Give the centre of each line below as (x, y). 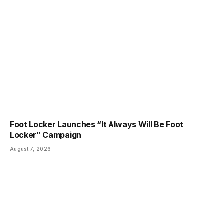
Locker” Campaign (46, 135)
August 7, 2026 (31, 149)
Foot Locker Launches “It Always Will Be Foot (97, 124)
